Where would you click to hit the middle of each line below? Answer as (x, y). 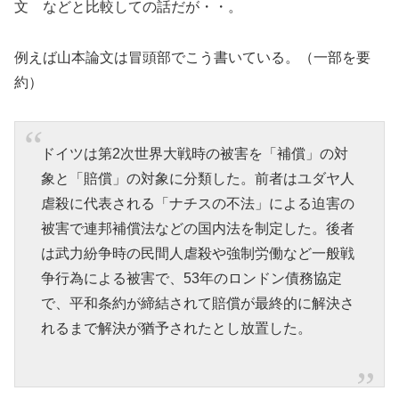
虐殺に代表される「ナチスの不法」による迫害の (197, 204)
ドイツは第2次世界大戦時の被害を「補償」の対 (194, 154)
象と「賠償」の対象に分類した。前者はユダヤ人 (197, 179)
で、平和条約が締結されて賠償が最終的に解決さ (197, 304)
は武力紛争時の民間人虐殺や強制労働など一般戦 (197, 254)
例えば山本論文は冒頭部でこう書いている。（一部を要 (192, 57)
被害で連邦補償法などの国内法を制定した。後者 (197, 229)
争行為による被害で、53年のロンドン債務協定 (191, 279)
